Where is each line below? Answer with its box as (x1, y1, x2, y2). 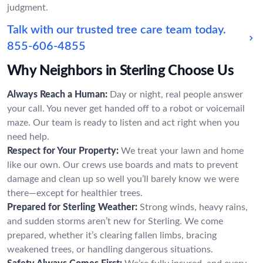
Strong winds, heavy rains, (140, 203, 248, 212)
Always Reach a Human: (7, 90, 107, 99)
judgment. (7, 3, 48, 12)
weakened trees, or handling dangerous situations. (7, 245, 213, 254)
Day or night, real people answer (110, 90, 243, 99)
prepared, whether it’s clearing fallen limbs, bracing (7, 231, 217, 240)
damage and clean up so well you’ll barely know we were (7, 174, 239, 184)
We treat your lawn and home (121, 146, 244, 156)
